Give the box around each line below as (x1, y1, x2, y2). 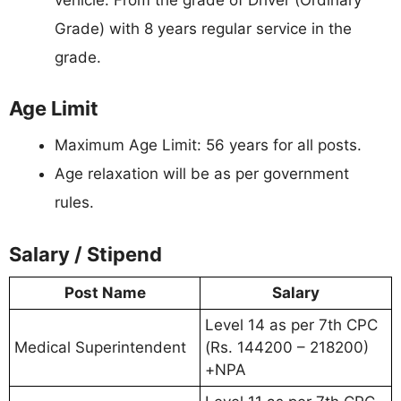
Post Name (64, 283, 146, 302)
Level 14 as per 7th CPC (205, 315, 378, 334)
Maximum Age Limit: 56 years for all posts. (55, 136, 362, 154)
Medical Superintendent (14, 337, 186, 356)
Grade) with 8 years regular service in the (55, 19, 352, 38)
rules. (55, 193, 94, 211)
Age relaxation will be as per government (55, 165, 349, 183)
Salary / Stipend (9, 242, 162, 266)
